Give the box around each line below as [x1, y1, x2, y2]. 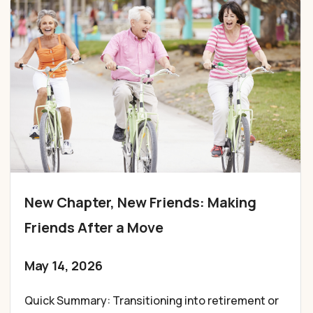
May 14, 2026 [24, 256, 103, 274]
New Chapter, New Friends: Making [24, 192, 257, 212]
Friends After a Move [24, 217, 164, 237]
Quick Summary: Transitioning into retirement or [24, 292, 279, 308]
